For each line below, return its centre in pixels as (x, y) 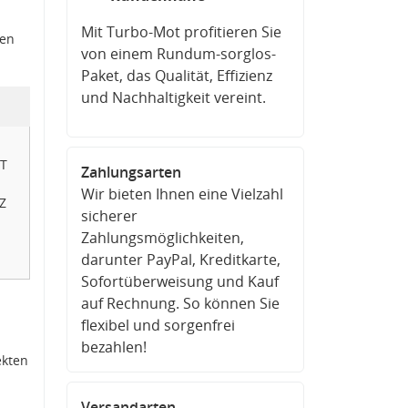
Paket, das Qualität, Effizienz (177, 76)
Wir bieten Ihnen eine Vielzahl (182, 194)
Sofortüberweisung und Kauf (180, 281)
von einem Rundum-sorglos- (178, 54)
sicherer (109, 216)
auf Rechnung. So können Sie (180, 303)
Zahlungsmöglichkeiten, (163, 238)
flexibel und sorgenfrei (158, 325)
